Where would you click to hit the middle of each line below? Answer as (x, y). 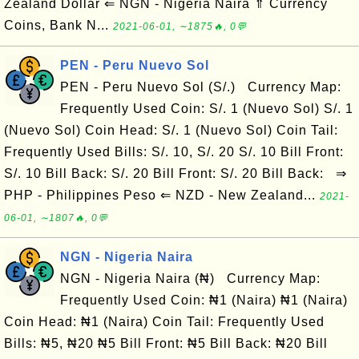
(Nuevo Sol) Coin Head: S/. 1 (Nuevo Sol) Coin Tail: (171, 130)
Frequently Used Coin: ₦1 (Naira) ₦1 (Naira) (204, 300)
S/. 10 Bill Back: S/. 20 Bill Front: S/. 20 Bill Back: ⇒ (175, 173)
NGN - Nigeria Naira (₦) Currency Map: (190, 278)
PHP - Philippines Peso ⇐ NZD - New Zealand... (162, 195)
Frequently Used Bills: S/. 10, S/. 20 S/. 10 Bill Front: (174, 152)
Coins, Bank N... (58, 25)
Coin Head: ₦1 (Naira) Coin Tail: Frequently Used (164, 322)
